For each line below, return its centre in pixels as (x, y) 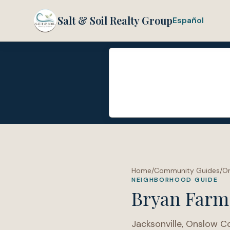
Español (188, 20)
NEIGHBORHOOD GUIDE (175, 180)
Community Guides (187, 170)
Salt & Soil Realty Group (115, 20)
